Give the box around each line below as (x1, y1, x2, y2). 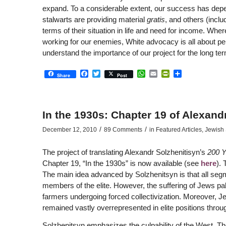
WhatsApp (145, 69, 183, 78)
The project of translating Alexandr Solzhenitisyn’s (42, 148, 207, 157)
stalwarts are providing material (42, 15, 147, 24)
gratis (146, 15, 165, 24)
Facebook (88, 69, 124, 78)
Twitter (100, 69, 124, 78)
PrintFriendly (169, 69, 215, 78)
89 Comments (103, 126, 142, 134)
